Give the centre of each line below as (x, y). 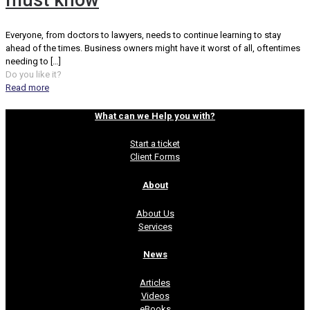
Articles (155, 283)
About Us (155, 213)
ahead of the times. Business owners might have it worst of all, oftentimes (153, 48)
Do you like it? (34, 74)
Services (155, 226)
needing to (27, 61)
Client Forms (155, 157)
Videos (155, 296)
